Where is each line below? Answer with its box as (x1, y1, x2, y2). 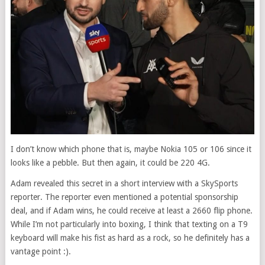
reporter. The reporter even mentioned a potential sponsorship (10, 192, 238, 202)
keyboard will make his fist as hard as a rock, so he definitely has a (10, 232, 250, 243)
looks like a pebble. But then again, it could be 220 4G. (10, 157, 210, 167)
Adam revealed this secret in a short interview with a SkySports (10, 178, 238, 188)
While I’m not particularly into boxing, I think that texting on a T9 (10, 219, 248, 229)
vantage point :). (10, 246, 71, 256)
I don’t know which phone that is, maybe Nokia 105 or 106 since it (10, 144, 251, 154)
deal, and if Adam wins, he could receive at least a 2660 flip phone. (10, 205, 253, 215)
